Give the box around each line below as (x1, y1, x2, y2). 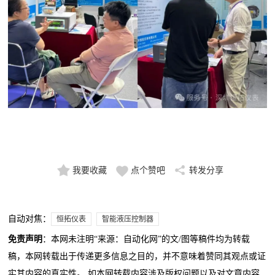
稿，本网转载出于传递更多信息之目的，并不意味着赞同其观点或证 (8, 252, 266, 261)
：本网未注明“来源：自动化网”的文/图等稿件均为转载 (42, 234, 250, 244)
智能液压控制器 (102, 215, 154, 224)
